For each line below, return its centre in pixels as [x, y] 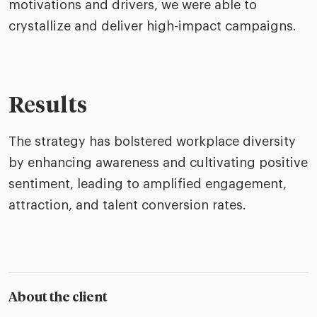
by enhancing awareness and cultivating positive [158, 163]
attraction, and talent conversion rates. [127, 206]
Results [48, 107]
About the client [58, 298]
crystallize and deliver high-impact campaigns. [152, 27]
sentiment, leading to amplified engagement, [148, 184]
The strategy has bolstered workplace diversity [152, 142]
